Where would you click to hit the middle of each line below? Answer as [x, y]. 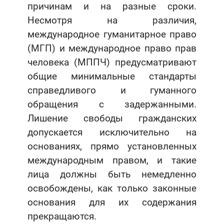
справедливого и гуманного [112, 90]
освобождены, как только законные [112, 188]
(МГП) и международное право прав [112, 48]
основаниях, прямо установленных [112, 146]
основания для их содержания [112, 202]
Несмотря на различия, [112, 20]
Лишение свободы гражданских [112, 118]
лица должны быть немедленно [112, 174]
